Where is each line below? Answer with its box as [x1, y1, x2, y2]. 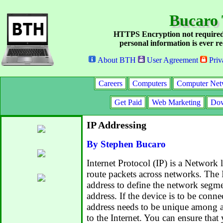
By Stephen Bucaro [87, 139, 166, 149]
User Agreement [145, 56, 198, 64]
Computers [130, 79, 169, 88]
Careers [97, 79, 124, 88]
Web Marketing [149, 98, 203, 107]
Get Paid [112, 98, 144, 107]
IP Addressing [87, 119, 146, 130]
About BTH [96, 56, 136, 64]
